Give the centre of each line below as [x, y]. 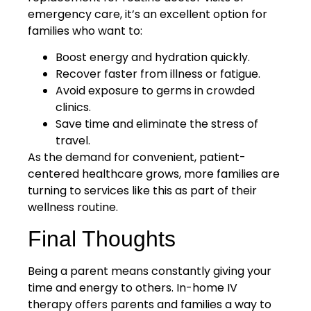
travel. [73, 141]
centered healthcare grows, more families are [154, 174]
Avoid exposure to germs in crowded [155, 91]
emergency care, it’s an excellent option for [148, 14]
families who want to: [85, 31]
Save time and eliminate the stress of [157, 124]
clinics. [73, 108]
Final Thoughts [102, 239]
